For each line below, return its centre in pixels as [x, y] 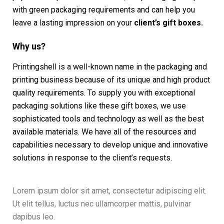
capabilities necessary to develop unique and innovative [110, 144]
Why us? [29, 46]
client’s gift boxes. [168, 22]
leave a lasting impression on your [73, 22]
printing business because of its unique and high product [111, 79]
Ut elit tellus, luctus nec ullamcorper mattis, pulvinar [102, 203]
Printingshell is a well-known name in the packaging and [110, 66]
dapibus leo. [34, 216]
